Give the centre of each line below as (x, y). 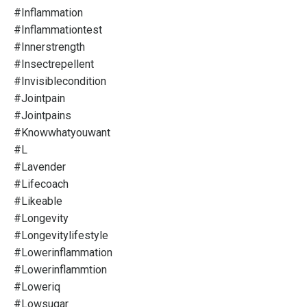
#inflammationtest (58, 30)
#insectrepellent (54, 64)
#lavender (40, 167)
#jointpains (42, 116)
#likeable (38, 201)
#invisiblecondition (60, 82)
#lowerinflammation (63, 253)
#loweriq (37, 287)
